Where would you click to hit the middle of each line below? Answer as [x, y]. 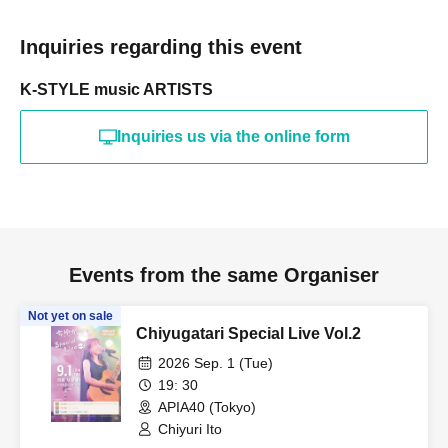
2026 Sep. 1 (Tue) [215, 363]
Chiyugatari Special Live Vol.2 [248, 333]
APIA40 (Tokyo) [207, 407]
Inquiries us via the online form [233, 136]
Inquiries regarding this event [161, 47]
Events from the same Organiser [224, 275]
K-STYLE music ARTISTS [116, 89]
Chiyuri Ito [190, 429]
